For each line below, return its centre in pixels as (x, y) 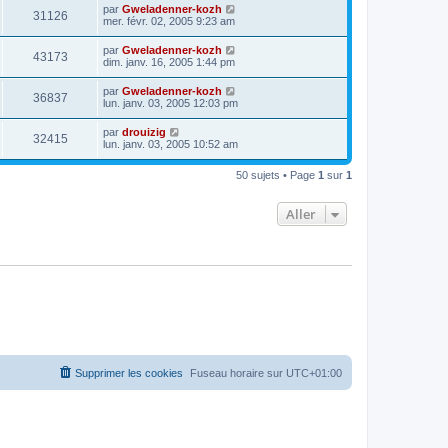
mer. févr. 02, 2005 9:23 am (169, 20)
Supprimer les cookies (129, 373)
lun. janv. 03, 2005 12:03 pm (170, 102)
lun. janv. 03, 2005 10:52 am (170, 143)
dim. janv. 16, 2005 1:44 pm (169, 61)
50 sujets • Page (277, 174)
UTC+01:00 (314, 373)
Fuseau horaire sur (238, 373)
